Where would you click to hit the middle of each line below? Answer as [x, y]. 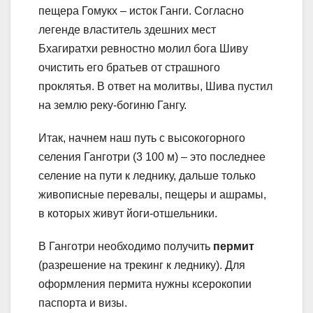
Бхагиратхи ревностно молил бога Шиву [143, 48]
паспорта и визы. [83, 303]
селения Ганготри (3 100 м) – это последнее [152, 156]
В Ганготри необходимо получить [126, 246]
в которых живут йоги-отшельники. [128, 213]
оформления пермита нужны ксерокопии [145, 284]
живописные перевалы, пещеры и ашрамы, [152, 194]
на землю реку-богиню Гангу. [112, 105]
